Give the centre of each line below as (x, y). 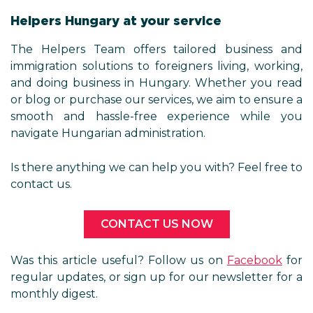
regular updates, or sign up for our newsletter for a (156, 277)
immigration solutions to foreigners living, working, (156, 66)
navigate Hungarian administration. (108, 133)
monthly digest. (54, 294)
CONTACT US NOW (156, 224)
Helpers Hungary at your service (116, 21)
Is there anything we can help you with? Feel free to (156, 167)
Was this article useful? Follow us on (119, 260)
